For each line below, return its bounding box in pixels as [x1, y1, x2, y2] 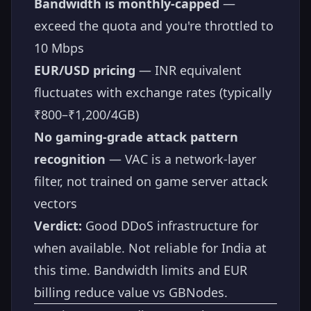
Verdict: [34, 217, 82, 234]
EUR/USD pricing [34, 61, 135, 78]
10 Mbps [34, 39, 84, 56]
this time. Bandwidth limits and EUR [34, 261, 247, 278]
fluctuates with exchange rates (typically [34, 83, 271, 101]
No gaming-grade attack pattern [34, 128, 238, 145]
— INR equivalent [135, 61, 242, 78]
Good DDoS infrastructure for [82, 217, 258, 234]
